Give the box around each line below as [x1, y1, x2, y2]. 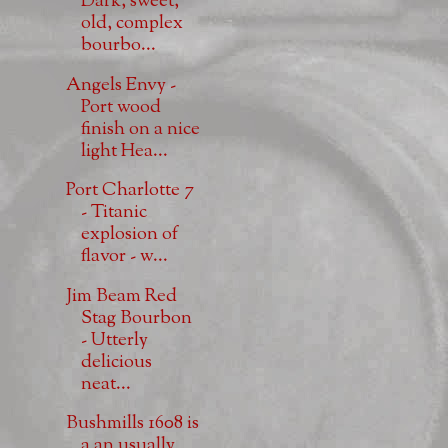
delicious [80, 348, 152, 376]
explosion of [80, 221, 178, 249]
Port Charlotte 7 [65, 177, 194, 205]
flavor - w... [80, 243, 168, 271]
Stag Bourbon [80, 304, 192, 332]
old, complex [80, 10, 183, 38]
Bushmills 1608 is [65, 410, 199, 438]
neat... [80, 370, 131, 398]
